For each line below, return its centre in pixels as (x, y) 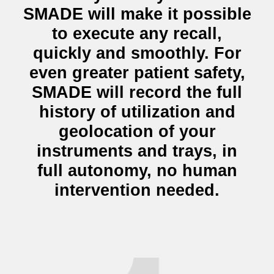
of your (184, 131)
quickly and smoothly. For (137, 53)
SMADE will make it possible (137, 14)
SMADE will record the (124, 92)
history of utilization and (137, 112)
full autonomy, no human (137, 171)
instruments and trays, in (137, 151)
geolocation (106, 131)
